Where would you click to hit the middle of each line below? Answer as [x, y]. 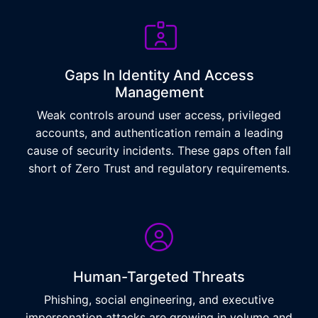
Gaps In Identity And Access [159, 75]
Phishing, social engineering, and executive [159, 300]
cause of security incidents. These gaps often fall [159, 150]
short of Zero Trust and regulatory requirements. [159, 168]
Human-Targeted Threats [159, 277]
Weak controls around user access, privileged [159, 115]
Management [159, 92]
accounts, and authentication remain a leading [159, 133]
